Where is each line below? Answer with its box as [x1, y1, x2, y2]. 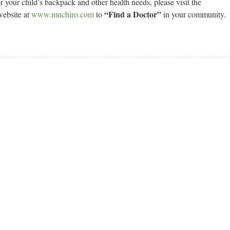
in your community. [161, 9, 226, 20]
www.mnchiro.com [31, 9, 94, 20]
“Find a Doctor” [104, 8, 161, 20]
